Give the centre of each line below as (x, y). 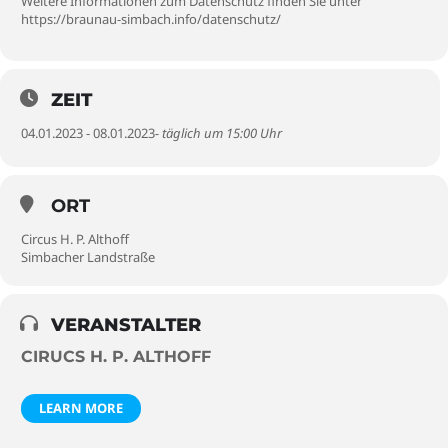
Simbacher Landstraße (88, 257)
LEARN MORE (81, 408)
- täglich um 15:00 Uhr (218, 133)
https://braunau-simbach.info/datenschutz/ (151, 19)
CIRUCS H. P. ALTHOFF (116, 356)
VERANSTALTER (126, 325)
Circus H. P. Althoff (75, 239)
